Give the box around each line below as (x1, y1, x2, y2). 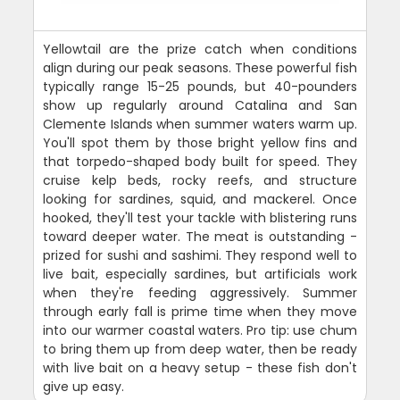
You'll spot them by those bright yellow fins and (43, 133, 357, 152)
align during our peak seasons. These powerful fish (43, 58, 357, 77)
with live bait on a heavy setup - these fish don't (43, 358, 357, 377)
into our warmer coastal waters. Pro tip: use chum (43, 321, 357, 339)
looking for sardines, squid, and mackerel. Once (43, 189, 357, 208)
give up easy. (43, 377, 125, 396)
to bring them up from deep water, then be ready (43, 339, 357, 358)
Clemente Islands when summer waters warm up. (43, 114, 357, 133)
